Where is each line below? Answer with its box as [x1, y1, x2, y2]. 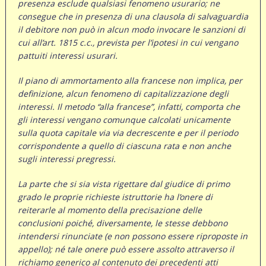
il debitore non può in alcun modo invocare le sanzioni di [17, 24, 245, 36]
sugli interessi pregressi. [17, 153, 116, 165]
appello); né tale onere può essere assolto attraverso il [17, 243, 234, 255]
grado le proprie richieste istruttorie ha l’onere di [17, 191, 213, 203]
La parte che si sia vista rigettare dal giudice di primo [17, 178, 230, 190]
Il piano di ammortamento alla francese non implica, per [17, 75, 242, 87]
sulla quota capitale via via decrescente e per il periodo [17, 127, 238, 139]
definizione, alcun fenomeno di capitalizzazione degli [17, 88, 229, 100]
